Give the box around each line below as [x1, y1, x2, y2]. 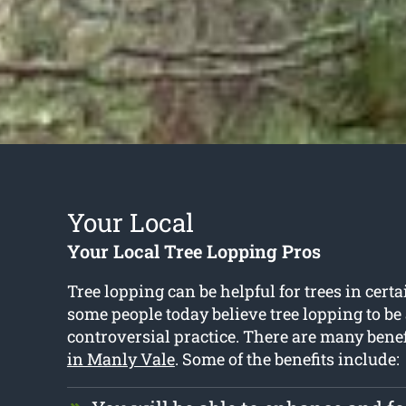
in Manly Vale [66, 348, 175, 371]
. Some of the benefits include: [174, 348, 400, 371]
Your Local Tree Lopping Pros [66, 239, 321, 264]
